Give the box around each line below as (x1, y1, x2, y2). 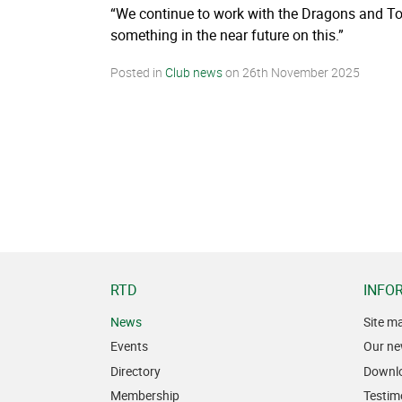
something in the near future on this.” (110, 25, 344, 46)
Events (110, 337, 148, 355)
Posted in (110, 64, 165, 82)
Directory (110, 362, 161, 380)
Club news (165, 64, 223, 82)
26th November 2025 (242, 64, 360, 82)
